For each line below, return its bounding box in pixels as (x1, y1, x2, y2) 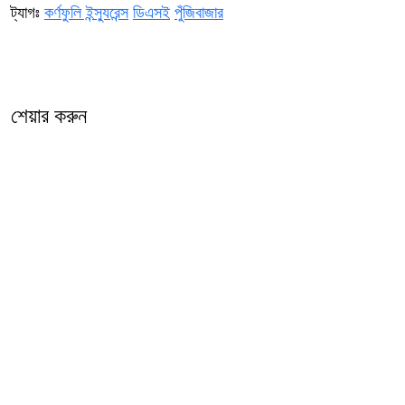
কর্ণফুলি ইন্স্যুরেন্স (44, 3, 128, 22)
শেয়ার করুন (11, 103, 87, 127)
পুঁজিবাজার (174, 3, 223, 22)
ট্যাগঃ (11, 3, 44, 22)
